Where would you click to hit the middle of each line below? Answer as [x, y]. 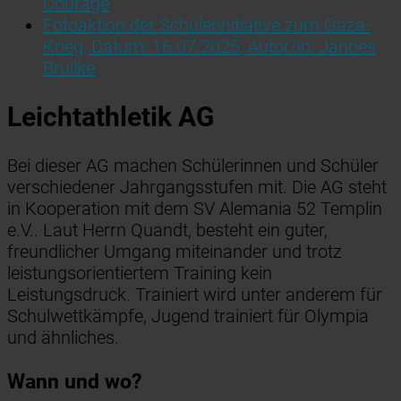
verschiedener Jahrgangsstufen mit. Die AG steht [197, 187]
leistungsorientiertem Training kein [140, 273]
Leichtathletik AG [111, 116]
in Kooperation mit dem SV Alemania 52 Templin [195, 208]
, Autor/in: [279, 46]
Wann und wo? [74, 382]
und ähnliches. [63, 337]
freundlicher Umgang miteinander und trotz [175, 251]
